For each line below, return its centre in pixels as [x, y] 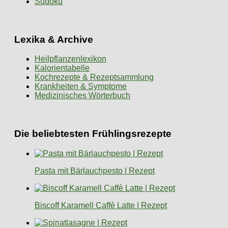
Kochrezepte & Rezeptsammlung [94, 77]
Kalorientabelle [62, 68]
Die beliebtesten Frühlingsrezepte [93, 134]
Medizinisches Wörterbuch [82, 96]
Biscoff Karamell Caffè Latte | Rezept [101, 205]
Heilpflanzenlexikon [70, 59]
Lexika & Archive [54, 39]
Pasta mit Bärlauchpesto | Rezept [95, 170]
